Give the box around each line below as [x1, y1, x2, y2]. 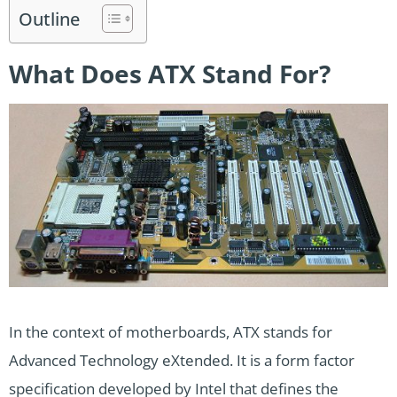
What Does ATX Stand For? [9, 56, 331, 90]
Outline [19, 5, 80, 31]
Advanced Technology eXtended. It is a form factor [9, 350, 354, 371]
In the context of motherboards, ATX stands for [9, 322, 332, 343]
